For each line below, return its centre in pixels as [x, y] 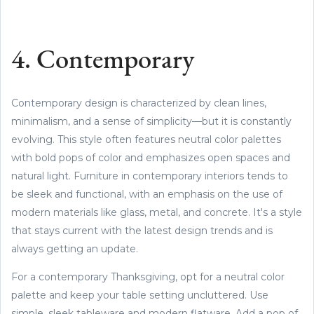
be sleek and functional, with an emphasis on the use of [147, 194]
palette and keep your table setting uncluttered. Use [140, 295]
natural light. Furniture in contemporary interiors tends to [150, 176]
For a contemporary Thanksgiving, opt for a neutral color [148, 277]
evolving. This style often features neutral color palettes [146, 139]
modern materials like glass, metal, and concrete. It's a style [157, 212]
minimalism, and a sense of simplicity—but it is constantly [151, 121]
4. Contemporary [103, 61]
